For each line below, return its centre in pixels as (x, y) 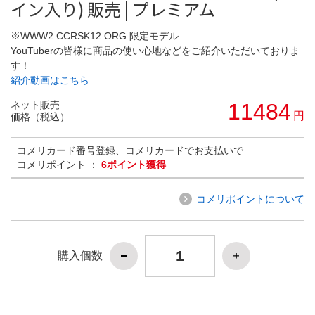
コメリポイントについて (250, 199)
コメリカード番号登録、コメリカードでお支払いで (130, 150)
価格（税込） (40, 116)
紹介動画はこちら (50, 80)
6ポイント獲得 (134, 164)
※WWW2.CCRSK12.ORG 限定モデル (95, 36)
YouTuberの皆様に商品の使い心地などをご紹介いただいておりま (155, 50)
